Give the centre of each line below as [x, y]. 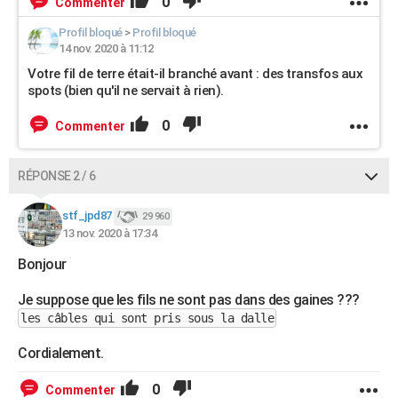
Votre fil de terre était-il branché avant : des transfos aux [195, 74]
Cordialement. [61, 353]
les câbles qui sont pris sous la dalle [147, 318]
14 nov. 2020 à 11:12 [106, 48]
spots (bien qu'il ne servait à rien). [126, 91]
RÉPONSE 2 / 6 [57, 176]
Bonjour [42, 264]
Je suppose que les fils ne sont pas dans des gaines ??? [189, 300]
